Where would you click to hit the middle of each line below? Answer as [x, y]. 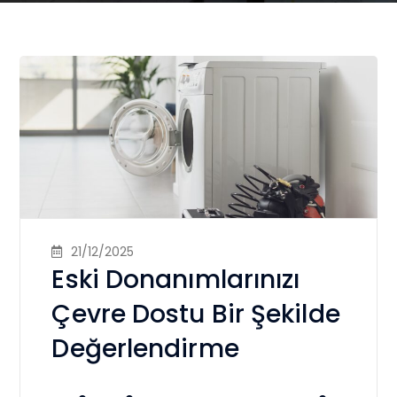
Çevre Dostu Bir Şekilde [196, 314]
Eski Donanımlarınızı [176, 280]
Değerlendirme [145, 349]
